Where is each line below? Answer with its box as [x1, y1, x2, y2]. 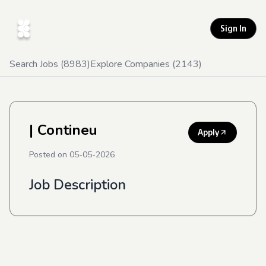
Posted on [29, 149, 69, 160]
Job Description [29, 175, 126, 194]
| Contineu [29, 121, 97, 140]
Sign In [220, 23, 246, 33]
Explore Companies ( [90, 58, 175, 71]
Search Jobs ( [9, 58, 64, 71]
